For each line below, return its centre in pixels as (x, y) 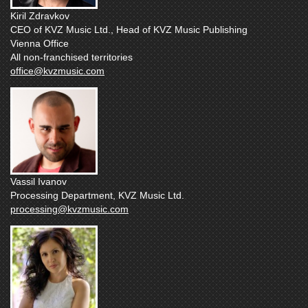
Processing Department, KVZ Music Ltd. (97, 195)
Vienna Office (40, 43)
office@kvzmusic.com (57, 70)
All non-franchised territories (71, 57)
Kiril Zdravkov (40, 15)
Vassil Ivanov (38, 181)
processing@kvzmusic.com (69, 209)
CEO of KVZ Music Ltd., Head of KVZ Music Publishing (129, 29)
